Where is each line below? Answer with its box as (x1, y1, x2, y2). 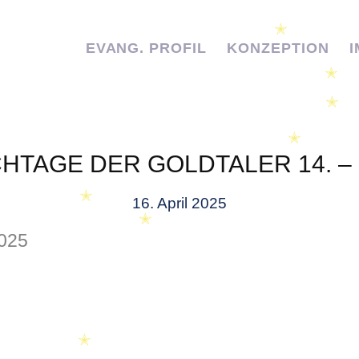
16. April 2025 (132, 195, 227, 212)
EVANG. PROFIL (85, 40, 207, 56)
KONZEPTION (227, 40, 329, 56)
